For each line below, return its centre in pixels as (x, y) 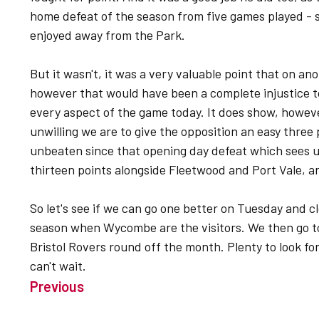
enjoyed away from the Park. (109, 35)
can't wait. (58, 266)
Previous (57, 286)
